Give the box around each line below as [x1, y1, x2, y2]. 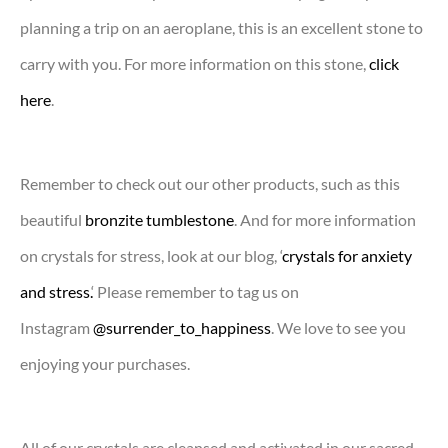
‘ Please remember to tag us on [91, 281, 299, 301]
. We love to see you [271, 317, 406, 337]
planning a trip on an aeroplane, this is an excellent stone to [20, 17, 423, 37]
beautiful [20, 209, 85, 229]
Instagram [20, 317, 93, 337]
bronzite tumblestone [85, 209, 234, 229]
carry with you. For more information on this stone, [20, 53, 369, 73]
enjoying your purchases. [20, 353, 190, 373]
